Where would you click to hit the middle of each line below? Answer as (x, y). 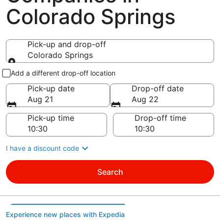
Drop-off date (158, 88)
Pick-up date (51, 88)
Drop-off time (160, 118)
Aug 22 (145, 99)
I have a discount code (42, 148)
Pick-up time (51, 118)
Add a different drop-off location (63, 73)
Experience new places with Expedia (65, 214)
